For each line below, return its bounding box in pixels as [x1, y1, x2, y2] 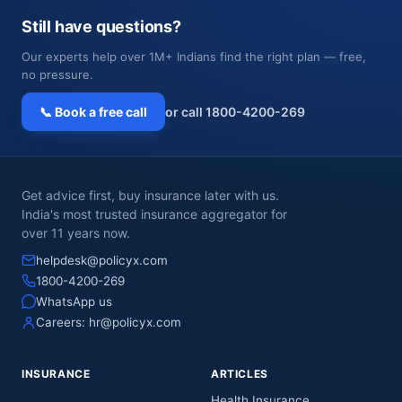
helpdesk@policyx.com [36, 253, 168, 268]
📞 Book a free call [39, 104, 147, 120]
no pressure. [22, 67, 93, 83]
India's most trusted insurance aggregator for [22, 206, 287, 223]
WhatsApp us [36, 294, 112, 310]
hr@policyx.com [89, 315, 181, 330]
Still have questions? [22, 17, 181, 37]
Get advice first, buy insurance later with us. [22, 188, 279, 204]
